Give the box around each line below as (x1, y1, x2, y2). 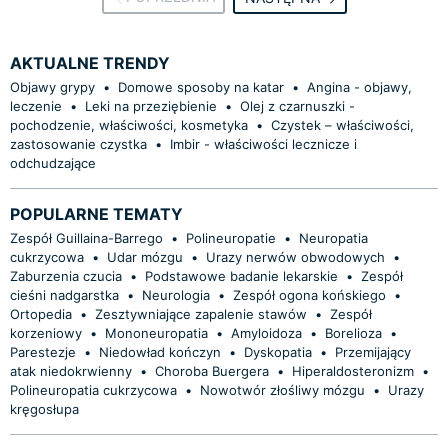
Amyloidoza (231, 325, 302, 342)
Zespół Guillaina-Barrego (10, 230, 163, 247)
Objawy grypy (10, 79, 95, 96)
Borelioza (325, 325, 382, 342)
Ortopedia (10, 306, 72, 323)
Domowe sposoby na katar (118, 79, 284, 96)
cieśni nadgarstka (10, 287, 119, 304)
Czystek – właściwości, (271, 117, 414, 134)
